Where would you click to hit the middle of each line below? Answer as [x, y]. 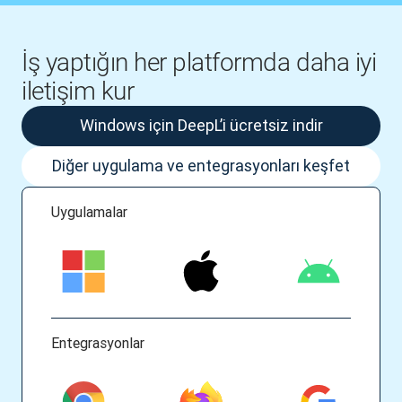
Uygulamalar [89, 212]
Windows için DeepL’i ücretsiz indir [201, 125]
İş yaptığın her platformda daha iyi [199, 62]
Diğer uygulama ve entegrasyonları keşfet [201, 166]
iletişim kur [78, 91]
